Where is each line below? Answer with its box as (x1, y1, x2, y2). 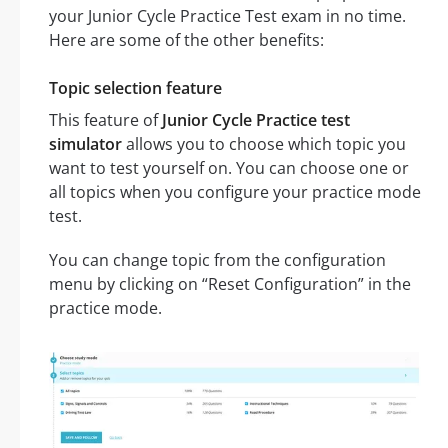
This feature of (49, 108, 162, 131)
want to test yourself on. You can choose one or (49, 156, 409, 179)
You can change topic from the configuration (49, 248, 386, 271)
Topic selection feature (49, 76, 222, 99)
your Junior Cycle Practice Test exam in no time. (49, 4, 406, 27)
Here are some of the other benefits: (49, 28, 324, 51)
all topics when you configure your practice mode (49, 180, 421, 203)
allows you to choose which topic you (122, 132, 406, 155)
